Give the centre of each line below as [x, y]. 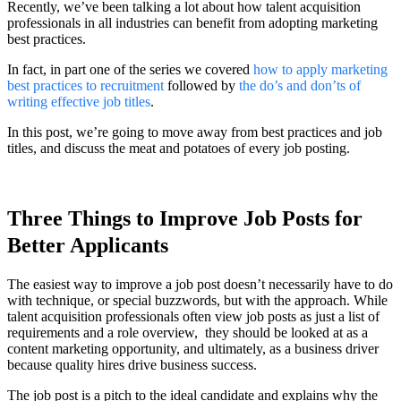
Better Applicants [88, 245]
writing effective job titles [79, 101]
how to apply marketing [320, 69]
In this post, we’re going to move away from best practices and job [195, 132]
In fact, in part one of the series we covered [130, 69]
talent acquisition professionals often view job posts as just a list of [193, 316]
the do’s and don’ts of [300, 85]
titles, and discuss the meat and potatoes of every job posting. [179, 148]
